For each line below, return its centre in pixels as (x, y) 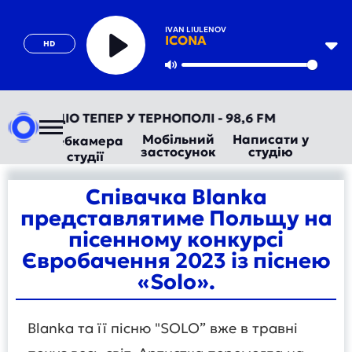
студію (270, 152)
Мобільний (178, 139)
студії (86, 156)
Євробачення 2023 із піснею (176, 260)
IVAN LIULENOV (195, 29)
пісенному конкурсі (176, 239)
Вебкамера (85, 141)
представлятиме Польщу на (176, 218)
